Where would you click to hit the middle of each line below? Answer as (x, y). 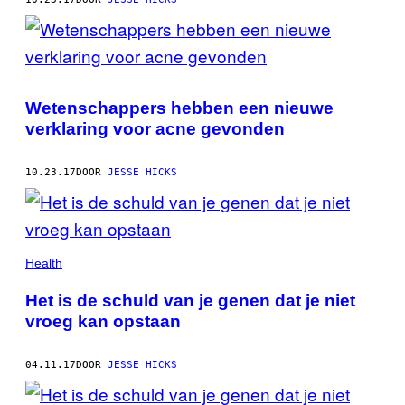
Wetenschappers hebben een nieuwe (179, 108)
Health (44, 263)
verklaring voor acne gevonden (155, 128)
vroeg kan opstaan (103, 321)
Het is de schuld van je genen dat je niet (190, 300)
